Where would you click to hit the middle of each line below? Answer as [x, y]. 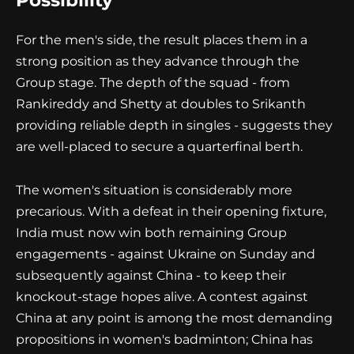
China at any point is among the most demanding [174, 318]
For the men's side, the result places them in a [162, 40]
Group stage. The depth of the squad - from [153, 83]
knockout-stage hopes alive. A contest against [162, 296]
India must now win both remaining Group [151, 232]
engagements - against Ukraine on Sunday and [166, 254]
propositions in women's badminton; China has [164, 339]
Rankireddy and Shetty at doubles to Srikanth [161, 104]
